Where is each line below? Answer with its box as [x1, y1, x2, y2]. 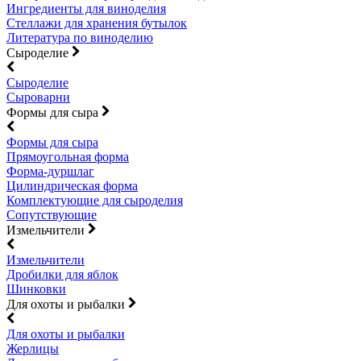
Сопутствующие [6, 208, 97, 222]
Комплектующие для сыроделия [6, 193, 183, 207]
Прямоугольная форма [6, 150, 129, 164]
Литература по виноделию [6, 31, 153, 44]
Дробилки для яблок [6, 268, 118, 281]
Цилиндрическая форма [6, 179, 138, 193]
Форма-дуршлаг [6, 164, 94, 178]
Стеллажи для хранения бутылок [6, 16, 187, 30]
